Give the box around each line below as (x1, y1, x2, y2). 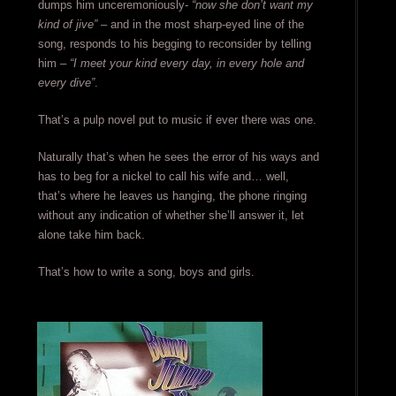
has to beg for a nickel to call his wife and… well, (37, 170, 289, 184)
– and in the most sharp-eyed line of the (96, 18, 304, 32)
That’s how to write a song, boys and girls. (37, 265, 255, 279)
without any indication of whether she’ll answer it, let (37, 209, 304, 223)
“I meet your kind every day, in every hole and (69, 57, 304, 71)
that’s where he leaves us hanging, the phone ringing (37, 189, 307, 203)
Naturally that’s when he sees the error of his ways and (37, 150, 319, 164)
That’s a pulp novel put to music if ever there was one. (37, 113, 316, 127)
